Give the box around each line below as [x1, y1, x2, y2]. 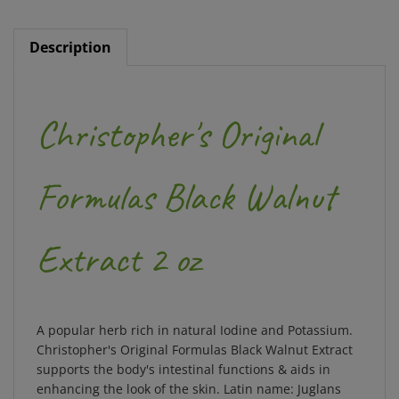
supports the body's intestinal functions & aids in [37, 346, 330, 363]
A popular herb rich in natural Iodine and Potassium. [37, 307, 353, 324]
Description [29, 23, 111, 43]
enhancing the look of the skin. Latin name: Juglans [37, 366, 341, 383]
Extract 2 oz [37, 221, 200, 269]
